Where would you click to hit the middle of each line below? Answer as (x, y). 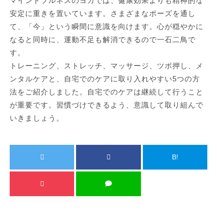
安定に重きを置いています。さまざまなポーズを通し (103, 14)
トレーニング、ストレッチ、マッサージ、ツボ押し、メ (107, 66)
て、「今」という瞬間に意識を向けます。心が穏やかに (107, 27)
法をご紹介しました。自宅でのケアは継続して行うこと (107, 92)
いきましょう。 (37, 118)
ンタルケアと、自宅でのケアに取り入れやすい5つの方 (105, 79)
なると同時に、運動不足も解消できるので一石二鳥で (103, 40)
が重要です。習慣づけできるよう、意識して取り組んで (107, 105)
